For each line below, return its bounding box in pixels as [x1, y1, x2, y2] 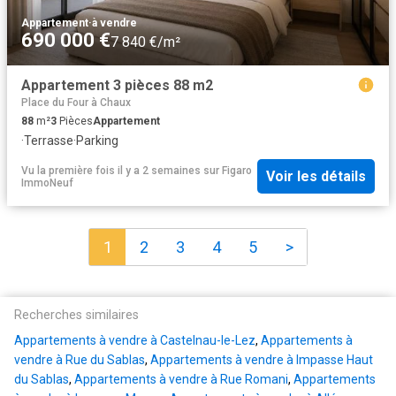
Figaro [222, 164, 252, 177]
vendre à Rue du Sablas [14, 353, 145, 368]
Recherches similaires [14, 308, 139, 324]
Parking [76, 133, 118, 148]
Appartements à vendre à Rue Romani [74, 372, 288, 387]
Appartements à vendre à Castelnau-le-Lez [14, 333, 255, 348]
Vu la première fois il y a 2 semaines [21, 164, 201, 177]
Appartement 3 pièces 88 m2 [21, 76, 213, 94]
